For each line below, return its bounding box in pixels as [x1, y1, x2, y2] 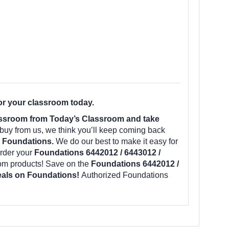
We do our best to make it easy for [54, 136, 178, 146]
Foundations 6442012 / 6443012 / [34, 148, 161, 157]
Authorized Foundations [81, 170, 168, 179]
